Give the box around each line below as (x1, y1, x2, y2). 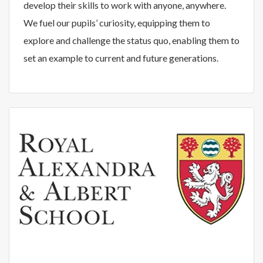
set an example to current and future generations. (23, 52, 218, 63)
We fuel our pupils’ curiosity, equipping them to (23, 16, 210, 28)
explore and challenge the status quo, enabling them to (23, 34, 240, 46)
